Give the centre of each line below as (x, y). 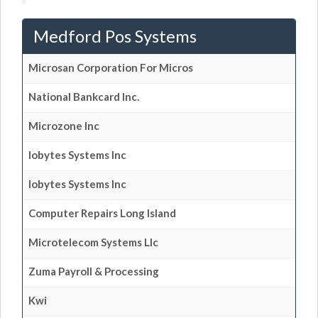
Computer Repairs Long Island (102, 213)
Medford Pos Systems (115, 36)
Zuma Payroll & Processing (94, 271)
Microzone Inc (64, 126)
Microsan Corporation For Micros (111, 67)
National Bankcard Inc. (84, 97)
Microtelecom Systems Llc (93, 242)
